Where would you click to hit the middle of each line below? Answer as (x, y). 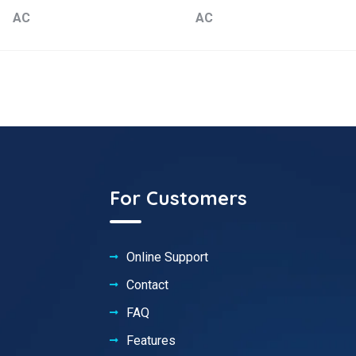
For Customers (178, 197)
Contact (147, 284)
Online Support (167, 257)
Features (151, 340)
